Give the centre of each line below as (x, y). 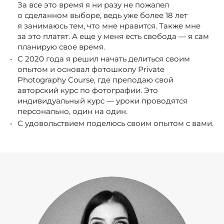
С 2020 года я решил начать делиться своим (104, 59)
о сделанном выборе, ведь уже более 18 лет (102, 15)
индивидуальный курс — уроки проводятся (102, 101)
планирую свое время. (62, 47)
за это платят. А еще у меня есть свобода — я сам (113, 36)
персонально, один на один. (73, 111)
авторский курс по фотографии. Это (88, 90)
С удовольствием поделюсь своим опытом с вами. (115, 123)
